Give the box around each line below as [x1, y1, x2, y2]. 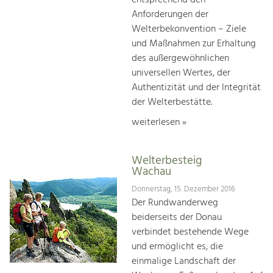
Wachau [132, 163, 171, 182]
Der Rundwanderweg [132, 194, 218, 211]
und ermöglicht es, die [132, 238, 223, 255]
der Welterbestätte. [132, 94, 212, 110]
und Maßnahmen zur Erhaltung [132, 35, 256, 52]
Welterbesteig [132, 152, 202, 171]
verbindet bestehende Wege [132, 224, 249, 240]
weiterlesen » [132, 114, 186, 130]
